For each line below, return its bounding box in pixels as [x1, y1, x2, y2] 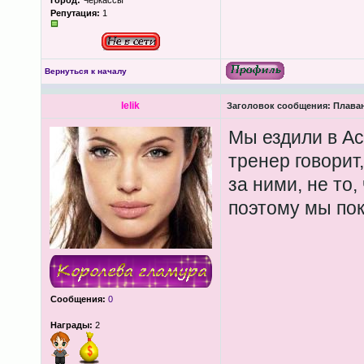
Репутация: [50, 8, 100, 18]
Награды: [50, 320, 93, 330]
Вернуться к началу [44, 67, 127, 76]
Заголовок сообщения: [226, 101, 331, 110]
